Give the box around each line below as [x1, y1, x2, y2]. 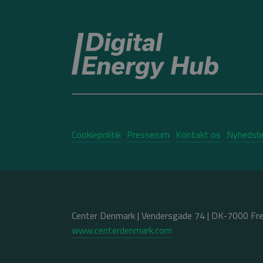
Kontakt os [176, 127, 221, 141]
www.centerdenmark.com [72, 222, 172, 237]
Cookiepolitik [72, 127, 121, 141]
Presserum [127, 127, 170, 141]
